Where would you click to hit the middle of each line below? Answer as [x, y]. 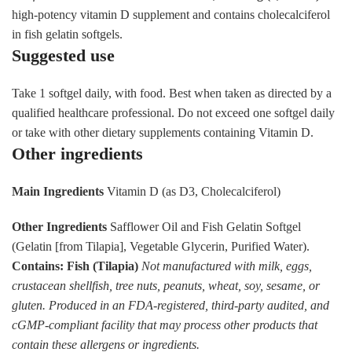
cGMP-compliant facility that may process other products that [165, 324]
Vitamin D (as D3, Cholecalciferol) [192, 191]
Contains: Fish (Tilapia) [75, 266]
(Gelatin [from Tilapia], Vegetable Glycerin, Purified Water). [161, 246]
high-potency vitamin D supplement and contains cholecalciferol [171, 14]
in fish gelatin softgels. [67, 34]
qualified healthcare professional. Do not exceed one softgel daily [173, 112]
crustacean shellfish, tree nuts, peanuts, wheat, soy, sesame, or [166, 285]
